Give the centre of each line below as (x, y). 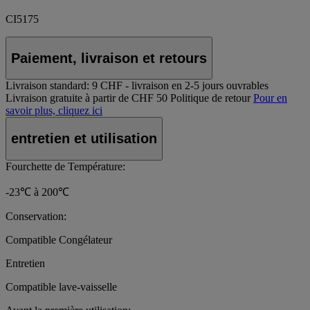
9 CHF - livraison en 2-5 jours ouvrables (180, 86)
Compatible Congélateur (59, 239)
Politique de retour (210, 98)
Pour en (270, 98)
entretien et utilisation (84, 138)
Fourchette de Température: (65, 166)
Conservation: (36, 216)
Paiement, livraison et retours (109, 58)
